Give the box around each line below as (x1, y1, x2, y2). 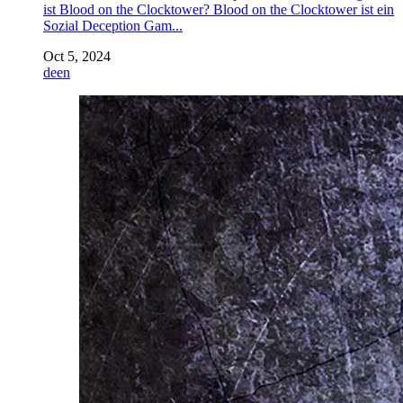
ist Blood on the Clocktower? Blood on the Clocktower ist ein (43, 2, 394, 18)
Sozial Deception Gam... (43, 18, 183, 34)
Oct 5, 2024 (43, 49, 111, 65)
